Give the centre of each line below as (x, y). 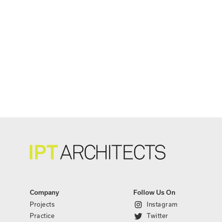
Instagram (162, 204)
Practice (42, 216)
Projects (42, 204)
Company (44, 193)
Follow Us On (154, 193)
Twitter (158, 216)
